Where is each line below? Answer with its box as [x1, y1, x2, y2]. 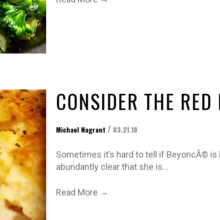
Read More [56, 187, 98, 197]
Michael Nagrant [56, 124, 106, 135]
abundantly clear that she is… [56, 161, 168, 172]
